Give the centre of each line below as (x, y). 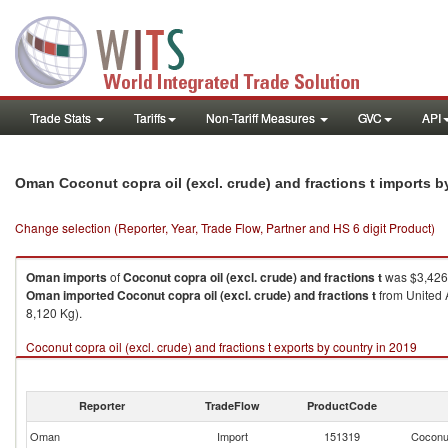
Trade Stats (62, 117)
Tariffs (150, 117)
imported (88, 295)
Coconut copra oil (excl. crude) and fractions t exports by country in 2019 (221, 346)
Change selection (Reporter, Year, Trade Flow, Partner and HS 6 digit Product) (225, 227)
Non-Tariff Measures (262, 117)
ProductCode (342, 405)
